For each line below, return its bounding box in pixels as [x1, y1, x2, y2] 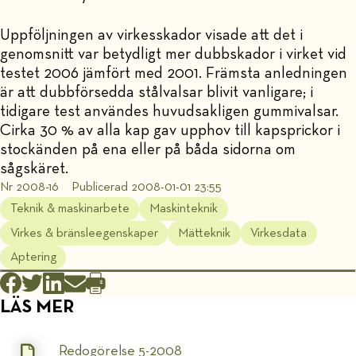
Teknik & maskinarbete [10, 203, 130, 215]
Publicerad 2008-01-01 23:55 [72, 181, 222, 194]
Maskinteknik [149, 203, 219, 215]
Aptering [10, 250, 56, 263]
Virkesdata [250, 226, 308, 239]
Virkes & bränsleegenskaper [10, 226, 158, 239]
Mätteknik [178, 226, 231, 239]
